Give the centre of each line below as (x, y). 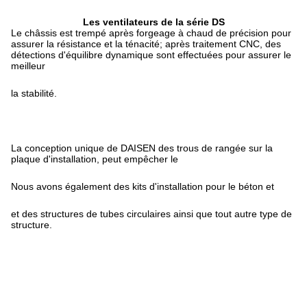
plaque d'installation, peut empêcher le (95, 159)
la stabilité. (34, 93)
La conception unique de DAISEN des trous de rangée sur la (142, 148)
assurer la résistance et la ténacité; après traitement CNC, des (146, 44)
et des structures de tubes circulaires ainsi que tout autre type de (151, 214)
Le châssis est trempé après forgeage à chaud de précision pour (151, 33)
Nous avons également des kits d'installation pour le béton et (143, 186)
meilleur (28, 66)
